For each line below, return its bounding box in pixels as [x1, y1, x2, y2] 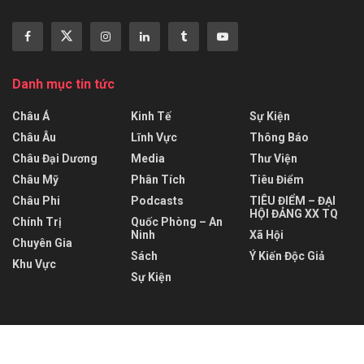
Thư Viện [249, 152, 297, 166]
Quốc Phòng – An [131, 215, 223, 229]
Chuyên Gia [12, 236, 72, 250]
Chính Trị [12, 215, 62, 229]
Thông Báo [249, 131, 309, 145]
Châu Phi [12, 194, 60, 208]
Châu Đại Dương [12, 152, 97, 166]
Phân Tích [131, 173, 185, 187]
